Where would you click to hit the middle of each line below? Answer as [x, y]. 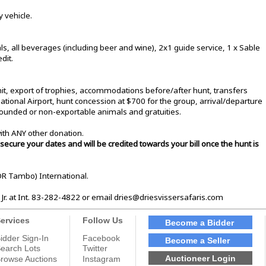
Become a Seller [197, 240]
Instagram [102, 259]
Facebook [101, 238]
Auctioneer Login [200, 258]
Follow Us [103, 221]
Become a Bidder [199, 222]
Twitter [95, 248]
